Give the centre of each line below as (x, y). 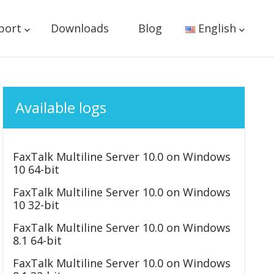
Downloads (80, 28)
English (217, 28)
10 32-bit (36, 205)
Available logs (61, 107)
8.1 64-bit (38, 240)
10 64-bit (36, 169)
